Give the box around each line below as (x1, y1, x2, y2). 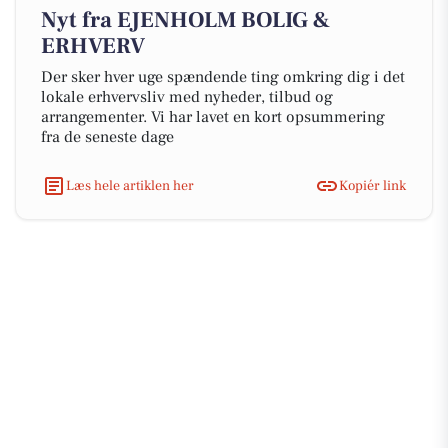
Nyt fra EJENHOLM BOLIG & (41, 6, 330, 34)
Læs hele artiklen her (66, 176, 194, 195)
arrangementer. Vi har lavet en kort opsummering (41, 107, 385, 127)
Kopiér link (339, 176, 406, 195)
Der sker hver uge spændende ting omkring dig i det (41, 67, 405, 87)
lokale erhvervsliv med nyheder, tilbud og (41, 87, 333, 107)
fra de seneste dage (41, 127, 174, 147)
